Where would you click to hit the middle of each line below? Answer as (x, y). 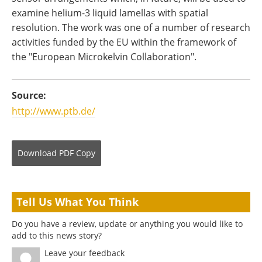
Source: (29, 95)
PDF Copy (77, 153)
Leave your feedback (85, 253)
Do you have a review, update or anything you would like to (127, 224)
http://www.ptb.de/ (54, 111)
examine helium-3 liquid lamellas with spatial (110, 13)
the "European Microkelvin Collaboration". (104, 57)
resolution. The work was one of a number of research (131, 27)
